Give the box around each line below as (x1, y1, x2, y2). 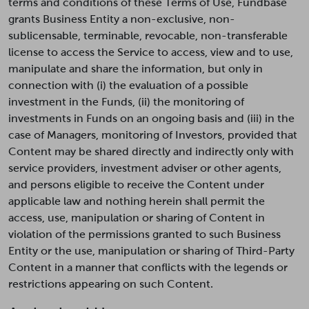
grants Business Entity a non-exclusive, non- (8, 13, 235, 25)
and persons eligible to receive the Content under (8, 179, 264, 190)
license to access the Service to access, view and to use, (8, 46, 293, 58)
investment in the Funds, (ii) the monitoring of (8, 96, 244, 108)
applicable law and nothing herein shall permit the (8, 195, 265, 207)
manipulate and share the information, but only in (8, 63, 263, 74)
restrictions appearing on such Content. (8, 278, 213, 290)
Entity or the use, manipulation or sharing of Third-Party (8, 245, 295, 257)
